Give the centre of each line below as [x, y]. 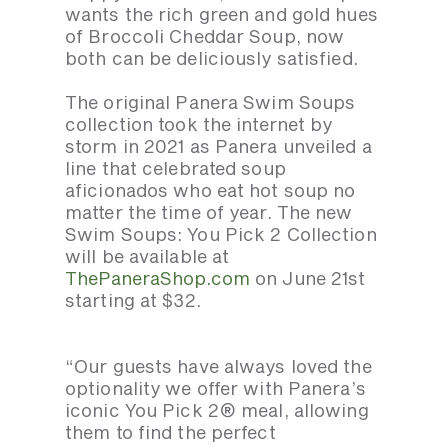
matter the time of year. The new [209, 212]
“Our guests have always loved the [218, 366]
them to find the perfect [170, 432]
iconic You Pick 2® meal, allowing [217, 410]
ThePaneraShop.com [157, 278]
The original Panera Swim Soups [210, 102]
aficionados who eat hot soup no [210, 190]
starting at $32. [133, 300]
